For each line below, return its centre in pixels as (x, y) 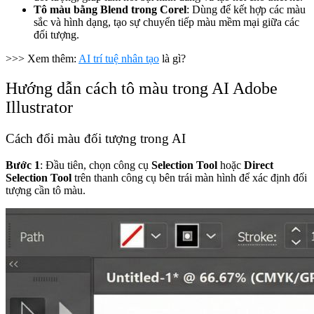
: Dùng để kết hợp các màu (246, 9)
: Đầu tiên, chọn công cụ (96, 165)
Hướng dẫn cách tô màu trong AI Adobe (142, 88)
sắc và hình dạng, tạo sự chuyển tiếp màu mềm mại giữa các (166, 22)
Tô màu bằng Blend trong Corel (110, 9)
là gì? (172, 58)
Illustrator (39, 107)
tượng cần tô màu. (46, 191)
